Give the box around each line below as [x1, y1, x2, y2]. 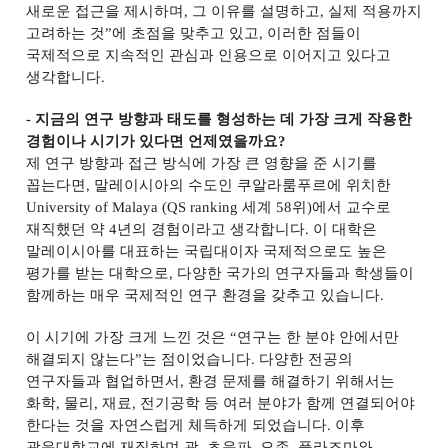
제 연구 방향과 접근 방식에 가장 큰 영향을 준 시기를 [26, 155, 378, 171]
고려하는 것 [25, 25, 106, 41]
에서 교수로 [312, 199, 392, 215]
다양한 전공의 [259, 351, 354, 367]
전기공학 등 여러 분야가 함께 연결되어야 [140, 395, 416, 411]
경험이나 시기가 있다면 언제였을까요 [25, 133, 278, 149]
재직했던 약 [25, 221, 110, 237]
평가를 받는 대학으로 [25, 265, 169, 281]
